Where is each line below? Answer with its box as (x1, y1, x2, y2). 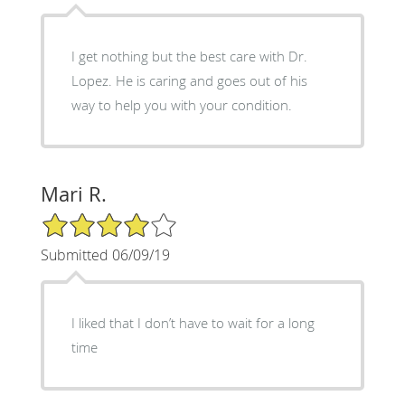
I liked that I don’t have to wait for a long (71, 314, 315, 333)
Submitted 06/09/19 (40, 245, 170, 266)
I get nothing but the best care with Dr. (71, 47, 307, 66)
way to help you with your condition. (71, 96, 292, 115)
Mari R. (40, 181, 107, 208)
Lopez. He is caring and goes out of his (71, 71, 116, 90)
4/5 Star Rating (40, 211, 130, 229)
